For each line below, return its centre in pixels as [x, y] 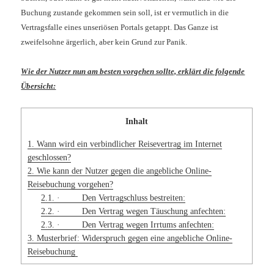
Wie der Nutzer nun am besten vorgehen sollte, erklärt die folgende [133, 72]
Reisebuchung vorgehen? [71, 184]
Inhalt [137, 121]
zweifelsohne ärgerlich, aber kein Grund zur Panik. [104, 42]
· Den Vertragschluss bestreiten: [120, 197]
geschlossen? [50, 157]
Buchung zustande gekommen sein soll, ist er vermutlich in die [125, 13]
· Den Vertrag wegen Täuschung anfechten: [140, 211]
